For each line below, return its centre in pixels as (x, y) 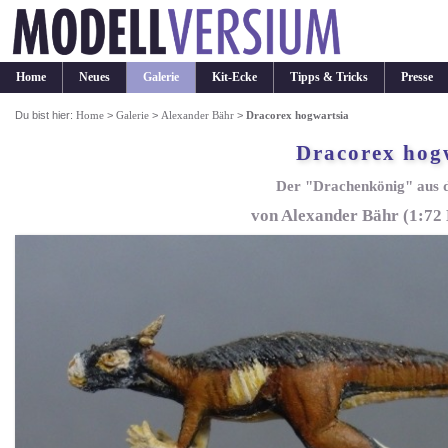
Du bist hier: (46, 115)
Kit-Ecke (234, 77)
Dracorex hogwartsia (298, 115)
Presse (417, 77)
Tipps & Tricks (329, 77)
